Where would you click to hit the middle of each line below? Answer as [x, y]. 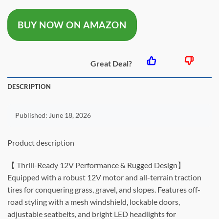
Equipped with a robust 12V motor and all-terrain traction [104, 177]
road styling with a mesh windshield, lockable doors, [94, 201]
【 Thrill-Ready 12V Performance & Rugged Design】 [96, 165]
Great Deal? [111, 64]
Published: [32, 115]
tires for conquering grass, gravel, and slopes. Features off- [104, 189]
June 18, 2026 [70, 115]
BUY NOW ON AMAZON [72, 25]
